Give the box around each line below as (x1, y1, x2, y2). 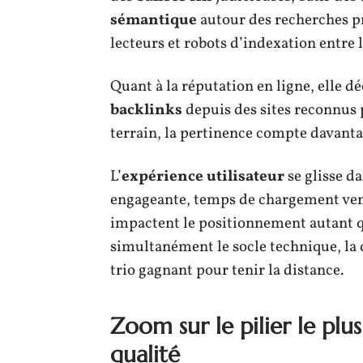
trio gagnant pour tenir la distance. (110, 259, 344, 281)
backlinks (110, 99, 182, 121)
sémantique (110, 9, 197, 31)
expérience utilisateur (122, 165, 284, 187)
